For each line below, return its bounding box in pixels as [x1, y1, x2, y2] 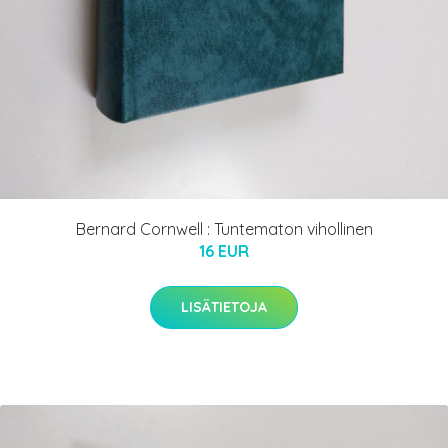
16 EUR [199, 241, 249, 262]
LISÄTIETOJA [181, 298, 267, 317]
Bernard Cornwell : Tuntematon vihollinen [75, 219, 373, 240]
